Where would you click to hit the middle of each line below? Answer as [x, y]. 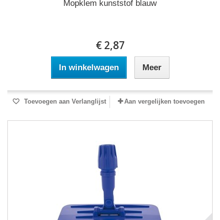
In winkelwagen [89, 68]
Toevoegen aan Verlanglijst [64, 101]
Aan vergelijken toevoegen [165, 101]
